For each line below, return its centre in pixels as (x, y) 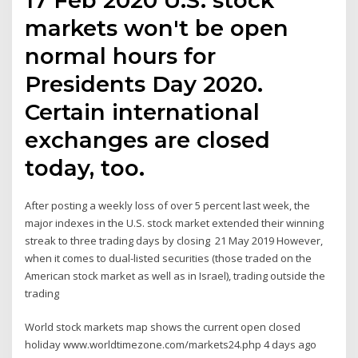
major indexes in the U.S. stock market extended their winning (175, 223)
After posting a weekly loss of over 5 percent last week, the (168, 205)
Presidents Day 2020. (144, 84)
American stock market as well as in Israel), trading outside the (175, 275)
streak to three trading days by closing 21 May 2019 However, (174, 240)
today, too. (85, 167)
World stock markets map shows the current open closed (163, 327)
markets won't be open (157, 28)
